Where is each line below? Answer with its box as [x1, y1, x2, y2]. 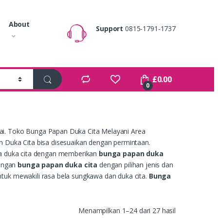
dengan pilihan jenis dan [97, 160, 173, 169]
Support [96, 24, 124, 34]
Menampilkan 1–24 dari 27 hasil [78, 205, 176, 215]
